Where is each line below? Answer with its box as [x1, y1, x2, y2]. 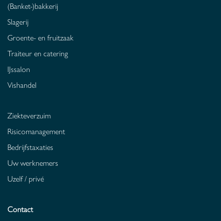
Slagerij [7, 16, 29, 28]
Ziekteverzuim [7, 110, 51, 121]
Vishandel [7, 79, 37, 91]
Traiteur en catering [7, 47, 68, 59]
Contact [7, 203, 33, 215]
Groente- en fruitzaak [7, 32, 74, 43]
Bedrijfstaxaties [7, 141, 53, 153]
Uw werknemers [7, 157, 58, 169]
